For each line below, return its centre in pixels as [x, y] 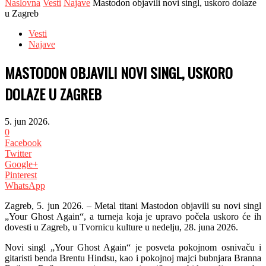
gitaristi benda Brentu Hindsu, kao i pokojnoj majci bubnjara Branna [133, 258]
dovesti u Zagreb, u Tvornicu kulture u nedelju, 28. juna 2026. [121, 227]
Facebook [23, 142]
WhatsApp [25, 185]
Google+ [21, 164]
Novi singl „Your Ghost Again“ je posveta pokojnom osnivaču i [133, 247]
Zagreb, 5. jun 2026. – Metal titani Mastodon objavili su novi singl [133, 205]
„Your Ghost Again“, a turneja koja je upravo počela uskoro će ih [133, 216]
